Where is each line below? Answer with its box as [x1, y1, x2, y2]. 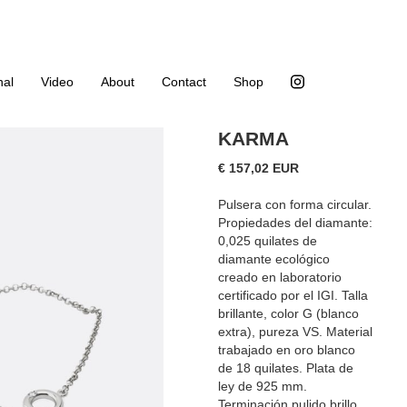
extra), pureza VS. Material [218, 323, 373, 339]
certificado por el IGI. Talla [218, 287, 369, 303]
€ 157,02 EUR [218, 160, 300, 175]
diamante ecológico [218, 251, 331, 266]
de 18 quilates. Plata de [218, 360, 354, 375]
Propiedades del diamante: [218, 214, 373, 230]
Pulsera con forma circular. [218, 196, 372, 212]
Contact [162, 74, 206, 89]
